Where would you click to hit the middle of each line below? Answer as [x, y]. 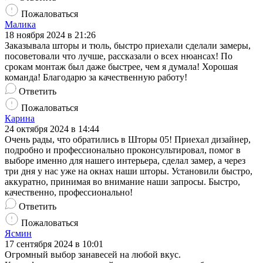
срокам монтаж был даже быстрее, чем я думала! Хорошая [121, 67]
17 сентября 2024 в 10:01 [54, 244]
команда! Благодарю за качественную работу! [96, 77]
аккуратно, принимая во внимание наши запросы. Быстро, [122, 182]
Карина [20, 119]
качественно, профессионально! [69, 193]
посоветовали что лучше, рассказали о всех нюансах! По [119, 56]
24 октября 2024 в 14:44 [52, 129]
